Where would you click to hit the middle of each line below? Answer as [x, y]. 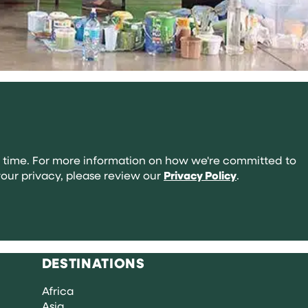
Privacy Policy [200, 175]
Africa [57, 290]
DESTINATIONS [93, 262]
